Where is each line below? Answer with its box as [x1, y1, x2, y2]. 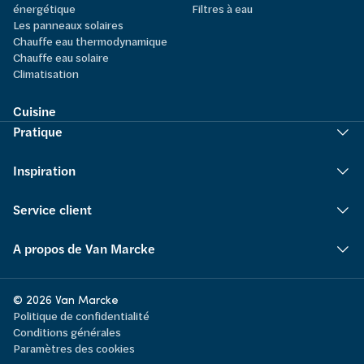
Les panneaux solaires [13, 17, 123, 32]
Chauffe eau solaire [13, 50, 109, 65]
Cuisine [13, 102, 56, 120]
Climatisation [13, 66, 79, 81]
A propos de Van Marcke [13, 240, 155, 258]
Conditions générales [13, 324, 121, 340]
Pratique [13, 123, 63, 141]
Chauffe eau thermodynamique [13, 33, 167, 49]
